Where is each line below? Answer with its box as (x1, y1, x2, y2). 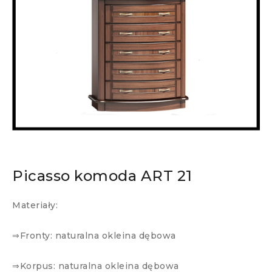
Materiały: (12, 200, 58, 211)
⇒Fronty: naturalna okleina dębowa (12, 230, 176, 242)
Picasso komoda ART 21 (12, 167, 192, 185)
